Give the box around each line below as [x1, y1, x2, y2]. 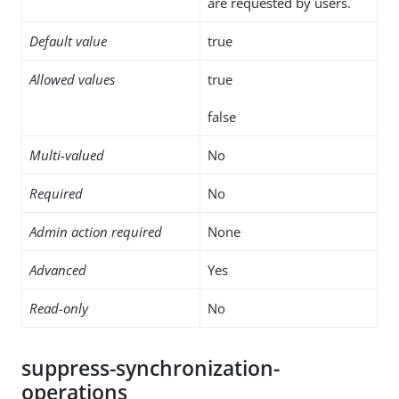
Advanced [29, 260, 86, 279]
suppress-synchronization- [21, 354, 280, 382]
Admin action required [29, 222, 162, 240]
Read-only [29, 298, 88, 317]
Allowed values [29, 69, 115, 88]
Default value [29, 31, 107, 50]
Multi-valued [29, 145, 104, 164]
